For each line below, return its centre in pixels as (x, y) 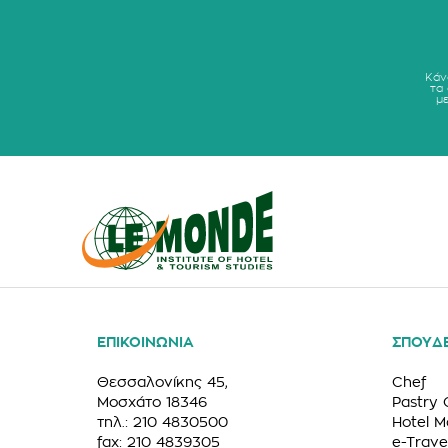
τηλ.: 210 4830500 (162, 422)
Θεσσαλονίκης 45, (162, 382)
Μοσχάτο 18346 (152, 402)
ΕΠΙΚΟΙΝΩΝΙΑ (145, 342)
